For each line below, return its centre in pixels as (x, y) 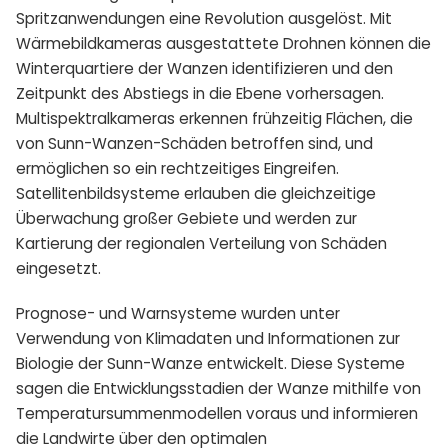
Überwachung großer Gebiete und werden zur (186, 218)
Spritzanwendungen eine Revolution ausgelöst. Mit (204, 18)
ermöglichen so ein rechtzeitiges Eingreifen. (177, 168)
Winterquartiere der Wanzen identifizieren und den (204, 68)
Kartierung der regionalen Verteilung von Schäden (201, 243)
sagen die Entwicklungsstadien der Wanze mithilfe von (218, 388)
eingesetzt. (58, 268)
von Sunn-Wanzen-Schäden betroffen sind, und (194, 143)
